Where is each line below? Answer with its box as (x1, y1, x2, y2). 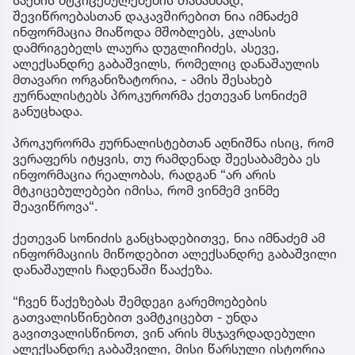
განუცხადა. (13, 300, 83, 317)
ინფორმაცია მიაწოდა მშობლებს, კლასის (13, 221, 276, 238)
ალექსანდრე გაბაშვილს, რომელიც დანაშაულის (13, 253, 319, 269)
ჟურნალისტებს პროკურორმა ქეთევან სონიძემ (13, 284, 307, 301)
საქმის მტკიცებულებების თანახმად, (13, 189, 244, 206)
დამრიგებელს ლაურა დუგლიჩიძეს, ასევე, (13, 237, 280, 254)
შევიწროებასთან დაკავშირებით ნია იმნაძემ (13, 205, 298, 222)
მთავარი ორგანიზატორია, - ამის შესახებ (13, 269, 272, 285)
